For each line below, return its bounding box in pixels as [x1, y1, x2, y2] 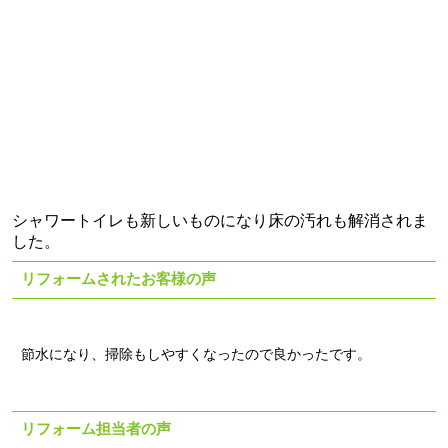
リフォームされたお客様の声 [20, 271, 216, 288]
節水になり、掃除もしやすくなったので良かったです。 [20, 346, 371, 362]
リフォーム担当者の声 [20, 421, 171, 438]
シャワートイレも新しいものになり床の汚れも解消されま [12, 211, 429, 229]
